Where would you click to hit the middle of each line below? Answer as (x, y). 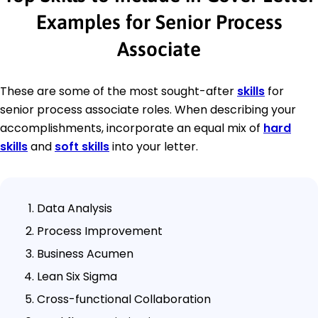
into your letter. (154, 146)
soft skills (82, 146)
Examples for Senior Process (159, 22)
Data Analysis (75, 208)
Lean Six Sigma (77, 276)
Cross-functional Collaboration (124, 299)
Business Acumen (85, 253)
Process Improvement (100, 231)
